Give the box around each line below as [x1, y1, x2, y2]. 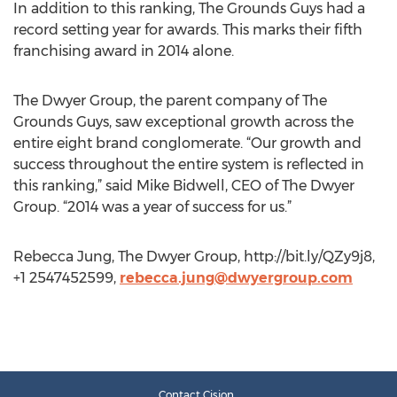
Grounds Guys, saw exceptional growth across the [13, 113, 354, 130]
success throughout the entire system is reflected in [13, 156, 364, 173]
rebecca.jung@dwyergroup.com [120, 269, 353, 286]
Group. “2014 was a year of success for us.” [13, 198, 292, 215]
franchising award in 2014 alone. [13, 43, 234, 59]
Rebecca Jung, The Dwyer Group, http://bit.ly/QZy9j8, [13, 248, 375, 265]
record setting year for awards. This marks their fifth [13, 21, 362, 38]
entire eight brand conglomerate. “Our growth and [13, 135, 362, 152]
